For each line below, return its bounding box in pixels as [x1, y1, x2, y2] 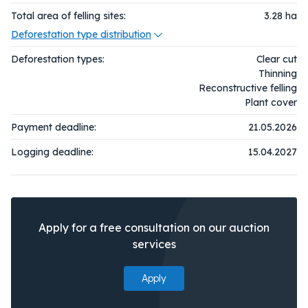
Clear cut [256, 52, 297, 65]
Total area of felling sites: [11, 9, 126, 22]
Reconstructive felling [199, 81, 297, 94]
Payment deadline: [11, 120, 96, 133]
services [132, 236, 176, 251]
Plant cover [245, 96, 297, 109]
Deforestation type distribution [11, 27, 151, 41]
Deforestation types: [11, 52, 104, 65]
